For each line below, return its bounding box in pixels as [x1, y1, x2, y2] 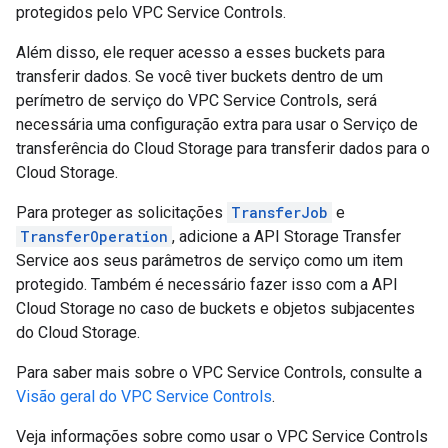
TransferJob [231, 203, 328, 222]
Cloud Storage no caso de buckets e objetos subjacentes [16, 299, 415, 318]
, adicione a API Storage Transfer [172, 227, 401, 246]
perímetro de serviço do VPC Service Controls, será [16, 91, 377, 110]
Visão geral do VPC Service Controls [16, 387, 272, 406]
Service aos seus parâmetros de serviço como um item [16, 251, 403, 270]
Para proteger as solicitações [16, 203, 227, 222]
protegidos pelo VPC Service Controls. [16, 3, 286, 22]
